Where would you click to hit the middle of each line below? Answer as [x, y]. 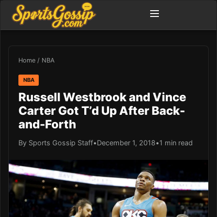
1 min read [176, 142]
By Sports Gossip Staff [56, 142]
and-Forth [47, 124]
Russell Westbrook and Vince [102, 97]
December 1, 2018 [126, 142]
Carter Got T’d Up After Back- [102, 110]
